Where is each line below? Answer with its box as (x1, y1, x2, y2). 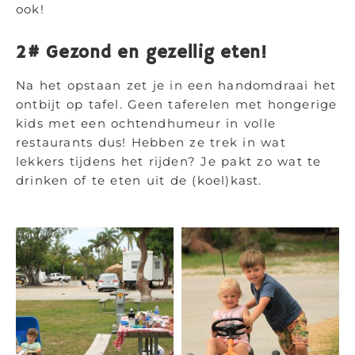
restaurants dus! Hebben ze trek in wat (16, 135, 286, 150)
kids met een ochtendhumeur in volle (16, 116, 277, 131)
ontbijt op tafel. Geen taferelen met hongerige (16, 97, 338, 112)
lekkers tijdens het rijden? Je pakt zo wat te (16, 154, 322, 169)
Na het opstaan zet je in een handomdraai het (16, 78, 337, 93)
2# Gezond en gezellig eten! (16, 42, 267, 64)
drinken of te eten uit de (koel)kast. (16, 173, 262, 188)
